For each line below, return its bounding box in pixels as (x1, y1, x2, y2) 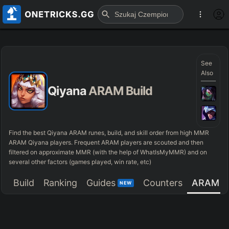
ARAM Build (88, 83, 153, 98)
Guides (86, 177, 116, 188)
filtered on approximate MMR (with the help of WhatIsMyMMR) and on (9, 148, 208, 156)
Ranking (43, 177, 78, 188)
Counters (143, 177, 182, 188)
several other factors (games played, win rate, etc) (9, 158, 152, 166)
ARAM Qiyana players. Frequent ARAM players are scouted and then (9, 139, 204, 147)
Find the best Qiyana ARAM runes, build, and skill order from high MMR (9, 129, 210, 137)
